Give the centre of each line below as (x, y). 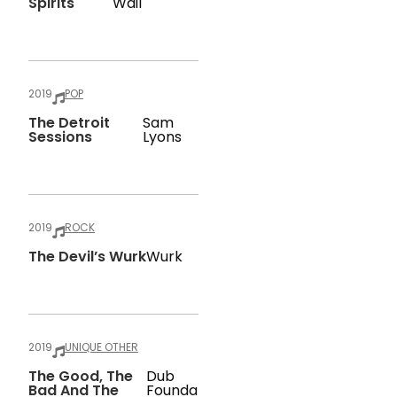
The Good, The (81, 376)
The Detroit (69, 123)
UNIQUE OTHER (101, 347)
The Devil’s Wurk (87, 257)
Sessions (60, 137)
